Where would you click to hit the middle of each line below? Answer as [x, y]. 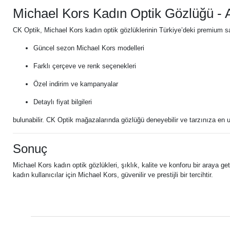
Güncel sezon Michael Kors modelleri [89, 48]
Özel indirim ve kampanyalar [76, 84]
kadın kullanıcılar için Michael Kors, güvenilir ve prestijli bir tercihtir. [113, 175]
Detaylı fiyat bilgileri [63, 102]
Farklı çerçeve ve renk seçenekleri [85, 66]
